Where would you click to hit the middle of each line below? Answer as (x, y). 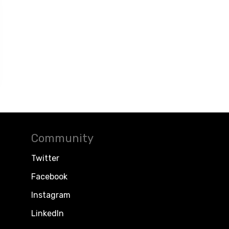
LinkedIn (48, 214)
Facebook (49, 177)
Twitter (45, 158)
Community (62, 139)
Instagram (51, 195)
